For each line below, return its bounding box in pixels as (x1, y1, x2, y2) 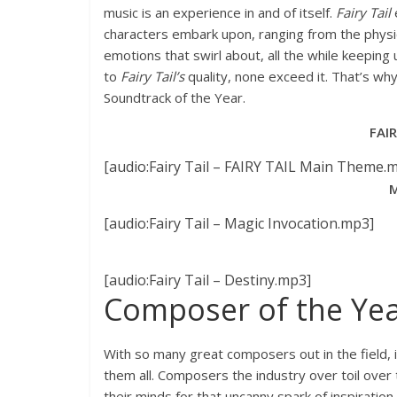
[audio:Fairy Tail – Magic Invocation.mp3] (104, 214, 374, 233)
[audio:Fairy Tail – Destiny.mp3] (104, 270, 311, 290)
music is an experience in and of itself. (104, 4, 336, 21)
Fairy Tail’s (121, 67, 184, 85)
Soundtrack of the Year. (104, 89, 245, 106)
